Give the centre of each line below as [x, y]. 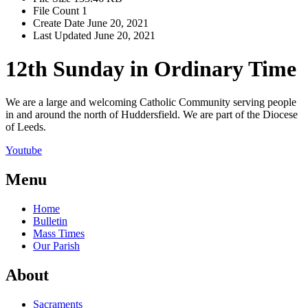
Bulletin [50, 221]
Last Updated [64, 35]
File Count [57, 10]
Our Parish [56, 246]
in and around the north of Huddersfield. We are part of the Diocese [152, 115]
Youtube [24, 151]
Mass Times [59, 234]
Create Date [60, 23]
